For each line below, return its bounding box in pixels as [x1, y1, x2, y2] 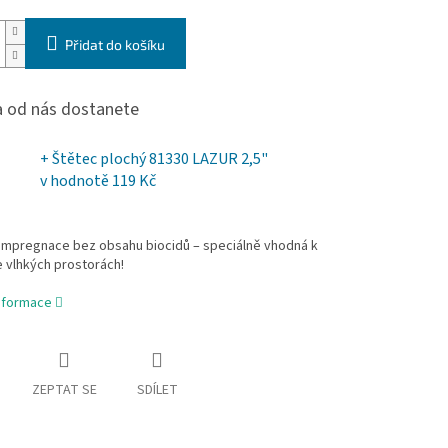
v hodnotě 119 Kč [39, 170, 156, 193]
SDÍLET [136, 380, 178, 401]
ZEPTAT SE [31, 380, 97, 401]
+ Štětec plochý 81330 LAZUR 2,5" [39, 148, 268, 171]
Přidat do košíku [64, 36, 165, 54]
